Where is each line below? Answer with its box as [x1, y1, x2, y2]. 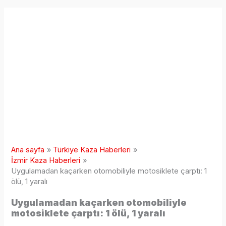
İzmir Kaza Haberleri [11, 156, 81, 165]
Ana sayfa [11, 145, 45, 155]
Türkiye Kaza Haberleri [53, 145, 131, 155]
